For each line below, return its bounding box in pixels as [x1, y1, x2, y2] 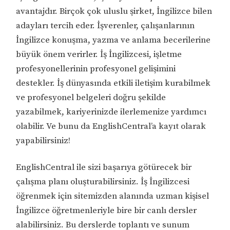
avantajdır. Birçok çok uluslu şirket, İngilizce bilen [16, 5, 213, 17]
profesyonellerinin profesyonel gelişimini [16, 63, 176, 74]
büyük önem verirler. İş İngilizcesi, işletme [16, 48, 182, 60]
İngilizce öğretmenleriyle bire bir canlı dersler [16, 204, 197, 216]
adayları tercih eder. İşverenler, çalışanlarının [16, 20, 195, 31]
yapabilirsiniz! [16, 135, 71, 146]
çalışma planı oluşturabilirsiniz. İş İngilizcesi [16, 176, 190, 187]
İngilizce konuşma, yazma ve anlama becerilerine [16, 34, 211, 46]
